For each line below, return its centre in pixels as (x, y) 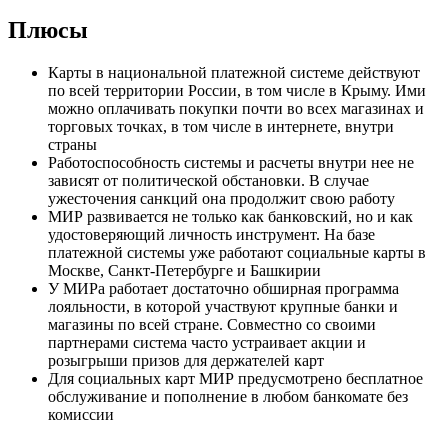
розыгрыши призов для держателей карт (186, 361)
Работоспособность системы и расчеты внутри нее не (231, 163)
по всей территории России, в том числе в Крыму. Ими (237, 91)
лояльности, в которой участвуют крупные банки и (223, 307)
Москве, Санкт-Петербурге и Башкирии (184, 271)
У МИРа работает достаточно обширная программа (223, 289)
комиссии (81, 415)
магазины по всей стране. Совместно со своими (212, 325)
